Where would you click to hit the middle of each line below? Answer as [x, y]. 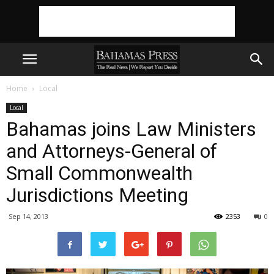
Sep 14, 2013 [28, 216]
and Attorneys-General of [112, 151]
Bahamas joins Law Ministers [131, 129]
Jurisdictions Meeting [97, 195]
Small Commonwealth [99, 173]
